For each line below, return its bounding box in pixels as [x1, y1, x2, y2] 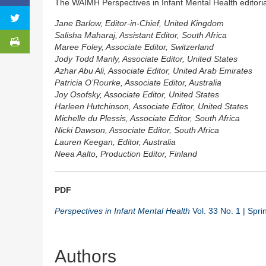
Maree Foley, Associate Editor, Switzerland [55, 42, 214, 52]
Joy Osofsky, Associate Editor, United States [55, 90, 219, 100]
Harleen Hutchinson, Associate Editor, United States [55, 102, 248, 112]
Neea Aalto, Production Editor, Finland [55, 149, 197, 159]
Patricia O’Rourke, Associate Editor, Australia [55, 78, 221, 88]
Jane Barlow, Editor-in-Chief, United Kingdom [55, 18, 224, 28]
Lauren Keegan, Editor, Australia [55, 137, 176, 147]
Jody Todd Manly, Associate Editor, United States [55, 54, 237, 64]
